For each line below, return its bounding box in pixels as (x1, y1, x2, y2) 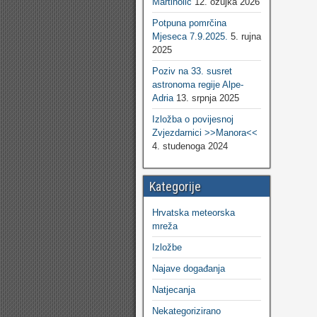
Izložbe (152, 242, 182, 253)
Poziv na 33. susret (152, 66, 232, 76)
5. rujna (231, 31, 261, 42)
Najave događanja (152, 263, 225, 274)
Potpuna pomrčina (152, 18, 226, 28)
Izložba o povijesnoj (152, 114, 234, 125)
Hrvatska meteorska (152, 207, 235, 218)
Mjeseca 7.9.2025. (152, 31, 228, 42)
